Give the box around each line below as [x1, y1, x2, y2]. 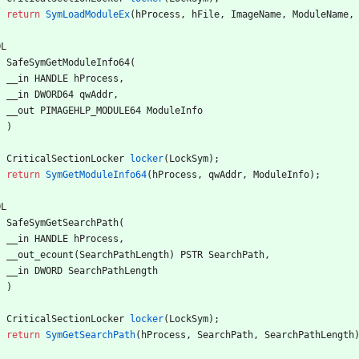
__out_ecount [6, 248, 74, 260]
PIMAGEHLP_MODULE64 [40, 104, 141, 116]
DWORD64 [34, 88, 74, 100]
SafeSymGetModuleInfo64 [6, 56, 130, 68]
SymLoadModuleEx [46, 8, 130, 20]
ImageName [231, 8, 281, 20]
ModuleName [292, 8, 349, 20]
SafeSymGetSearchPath [6, 216, 119, 228]
